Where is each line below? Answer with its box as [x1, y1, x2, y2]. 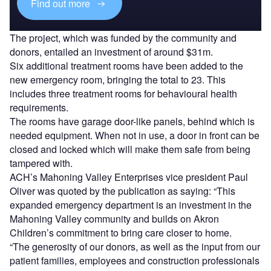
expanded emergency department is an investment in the [10, 198, 252, 212]
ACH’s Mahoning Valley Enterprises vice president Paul [10, 170, 248, 184]
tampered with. [10, 156, 73, 171]
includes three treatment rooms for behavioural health [10, 87, 237, 101]
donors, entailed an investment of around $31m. [10, 45, 218, 59]
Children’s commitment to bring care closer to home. [10, 226, 232, 240]
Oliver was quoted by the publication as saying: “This [10, 184, 235, 198]
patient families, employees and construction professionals [10, 253, 260, 268]
